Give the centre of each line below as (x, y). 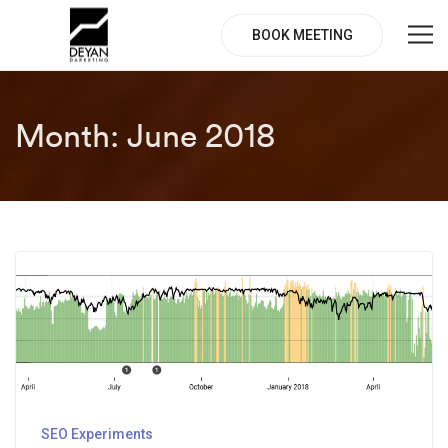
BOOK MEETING (302, 34)
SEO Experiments (97, 433)
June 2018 (201, 135)
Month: (71, 135)
